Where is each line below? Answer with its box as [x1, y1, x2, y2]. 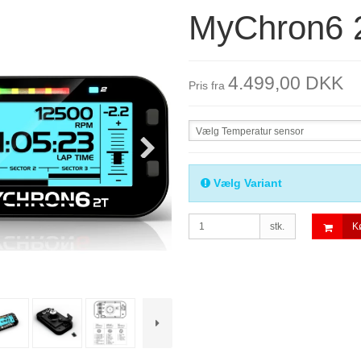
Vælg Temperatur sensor [195, 126, 304, 138]
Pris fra [188, 79, 225, 93]
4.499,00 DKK [227, 73, 343, 94]
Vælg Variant [210, 176, 282, 190]
